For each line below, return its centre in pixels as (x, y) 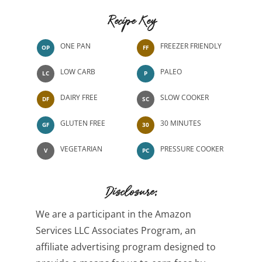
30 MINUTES (181, 123)
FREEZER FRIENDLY (191, 46)
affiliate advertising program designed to (126, 247)
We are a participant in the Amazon (113, 214)
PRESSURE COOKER (192, 149)
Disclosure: (132, 195)
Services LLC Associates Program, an (116, 230)
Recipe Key (132, 24)
